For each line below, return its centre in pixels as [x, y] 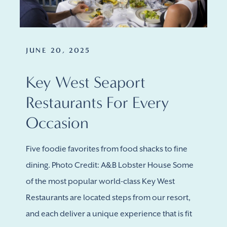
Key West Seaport [86, 82]
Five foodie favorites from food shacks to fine [107, 149]
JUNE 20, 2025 [58, 50]
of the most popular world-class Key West [100, 181]
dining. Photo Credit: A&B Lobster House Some [110, 165]
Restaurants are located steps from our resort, [108, 198]
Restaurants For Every [98, 102]
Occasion [57, 123]
